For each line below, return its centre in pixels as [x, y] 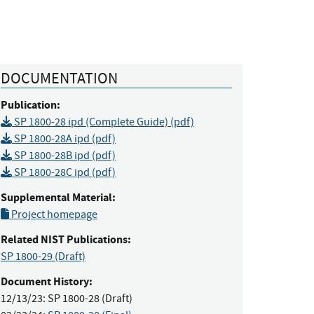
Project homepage [53, 214]
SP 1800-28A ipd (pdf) [64, 138]
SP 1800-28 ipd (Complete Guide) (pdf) [103, 122]
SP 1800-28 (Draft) [90, 298]
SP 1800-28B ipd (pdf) [64, 155]
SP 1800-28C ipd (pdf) [64, 172]
